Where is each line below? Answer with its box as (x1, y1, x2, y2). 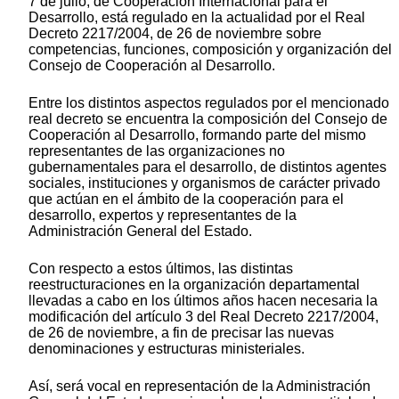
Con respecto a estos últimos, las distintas (28, 261, 293, 277)
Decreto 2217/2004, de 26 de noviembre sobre (28, 26, 322, 42)
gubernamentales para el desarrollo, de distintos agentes (28, 159, 387, 175)
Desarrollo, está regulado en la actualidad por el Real (28, 10, 365, 26)
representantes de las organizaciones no (28, 143, 285, 159)
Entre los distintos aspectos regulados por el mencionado (28, 95, 389, 111)
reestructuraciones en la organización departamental (28, 277, 360, 293)
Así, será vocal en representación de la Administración (28, 379, 370, 395)
